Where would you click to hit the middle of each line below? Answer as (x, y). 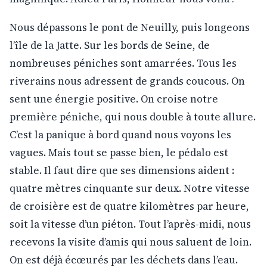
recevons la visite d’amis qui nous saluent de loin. (131, 242)
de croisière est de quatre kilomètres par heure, (129, 206)
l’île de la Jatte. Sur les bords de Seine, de (110, 45)
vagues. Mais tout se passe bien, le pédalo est (119, 152)
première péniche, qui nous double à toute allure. (133, 117)
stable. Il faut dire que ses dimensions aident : (122, 170)
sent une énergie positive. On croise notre (114, 99)
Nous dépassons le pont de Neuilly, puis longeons (130, 27)
